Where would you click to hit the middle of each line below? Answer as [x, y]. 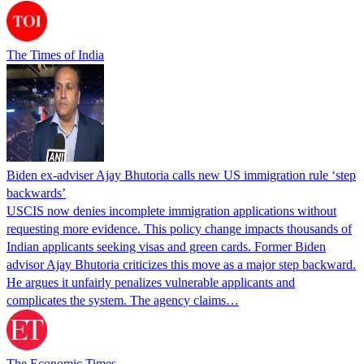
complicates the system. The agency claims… [123, 300]
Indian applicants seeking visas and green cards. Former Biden [166, 246]
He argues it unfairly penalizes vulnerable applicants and [151, 282]
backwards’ [36, 193]
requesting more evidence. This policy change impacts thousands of [179, 228]
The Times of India [55, 54]
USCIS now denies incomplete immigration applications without [171, 210]
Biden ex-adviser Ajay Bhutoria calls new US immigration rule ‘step [181, 175]
